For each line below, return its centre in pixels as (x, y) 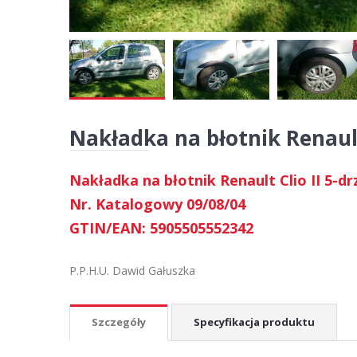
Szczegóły (119, 322)
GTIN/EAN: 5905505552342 (161, 228)
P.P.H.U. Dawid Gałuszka (132, 270)
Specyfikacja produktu (254, 322)
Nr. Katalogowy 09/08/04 (157, 204)
